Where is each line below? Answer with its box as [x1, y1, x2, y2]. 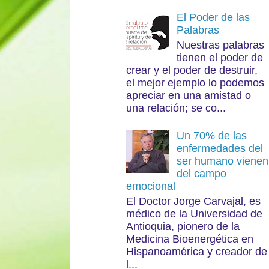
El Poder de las [176, 11, 250, 24]
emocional [125, 180, 175, 193]
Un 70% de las [176, 130, 247, 142]
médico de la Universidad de [125, 207, 262, 220]
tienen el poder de [176, 51, 263, 64]
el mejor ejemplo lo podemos [125, 76, 264, 89]
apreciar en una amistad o [125, 89, 251, 101]
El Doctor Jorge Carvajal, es [125, 195, 261, 207]
